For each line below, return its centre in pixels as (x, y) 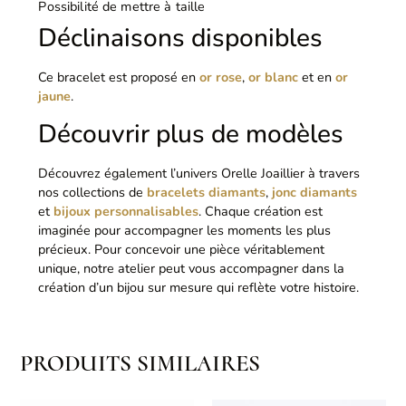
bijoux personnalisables (126, 211)
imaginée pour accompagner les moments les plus (185, 230)
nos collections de (93, 192)
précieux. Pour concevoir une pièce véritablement (182, 249)
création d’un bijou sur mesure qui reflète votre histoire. (199, 287)
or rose (221, 77)
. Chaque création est (261, 211)
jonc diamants (313, 192)
